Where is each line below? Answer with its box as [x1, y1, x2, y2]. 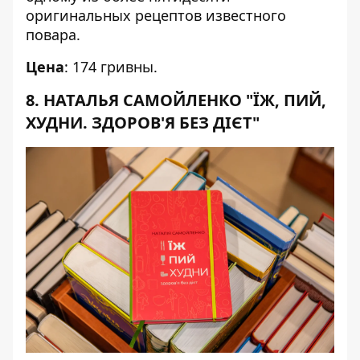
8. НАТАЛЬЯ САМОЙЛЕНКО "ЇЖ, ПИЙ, [26, 89, 326, 111]
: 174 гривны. [64, 57, 157, 76]
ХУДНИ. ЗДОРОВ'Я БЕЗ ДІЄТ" [26, 112, 260, 133]
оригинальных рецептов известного [26, 6, 286, 25]
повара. [26, 25, 80, 44]
